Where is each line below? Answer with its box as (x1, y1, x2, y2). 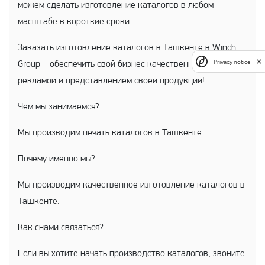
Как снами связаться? (18, 223, 104, 232)
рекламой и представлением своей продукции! (18, 76, 205, 86)
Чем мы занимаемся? (18, 102, 102, 112)
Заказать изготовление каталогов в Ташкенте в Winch (18, 43, 236, 53)
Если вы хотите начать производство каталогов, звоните (18, 249, 245, 258)
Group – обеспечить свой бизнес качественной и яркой (18, 60, 235, 69)
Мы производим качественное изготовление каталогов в (18, 180, 245, 190)
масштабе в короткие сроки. (18, 17, 131, 27)
